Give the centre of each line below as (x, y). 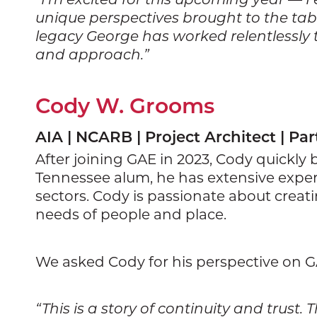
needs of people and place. (131, 213)
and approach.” (92, 54)
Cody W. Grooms (125, 105)
